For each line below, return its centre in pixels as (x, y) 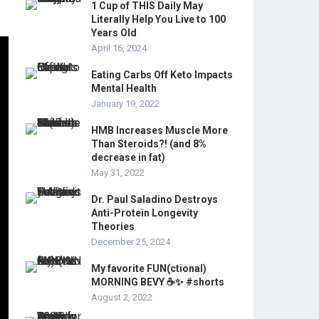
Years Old (114, 33)
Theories (113, 226)
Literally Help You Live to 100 (158, 19)
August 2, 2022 (122, 297)
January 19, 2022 (125, 104)
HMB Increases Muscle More (159, 130)
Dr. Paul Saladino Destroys (155, 199)
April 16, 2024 (119, 48)
